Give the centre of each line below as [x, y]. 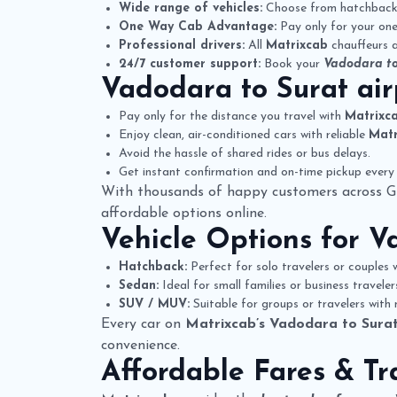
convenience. [140, 345]
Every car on [143, 324]
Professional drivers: [182, 45]
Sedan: [139, 285]
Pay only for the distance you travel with [232, 116]
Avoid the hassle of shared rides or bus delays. [245, 153]
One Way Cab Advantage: [198, 27]
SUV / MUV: [154, 304]
